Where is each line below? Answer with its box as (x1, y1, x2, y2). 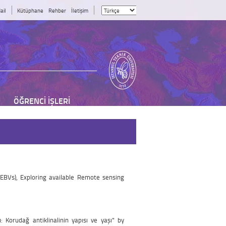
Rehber (48, 7, 66, 14)
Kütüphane (17, 7, 43, 14)
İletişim (71, 7, 88, 14)
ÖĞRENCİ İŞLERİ (14, 95, 70, 106)
